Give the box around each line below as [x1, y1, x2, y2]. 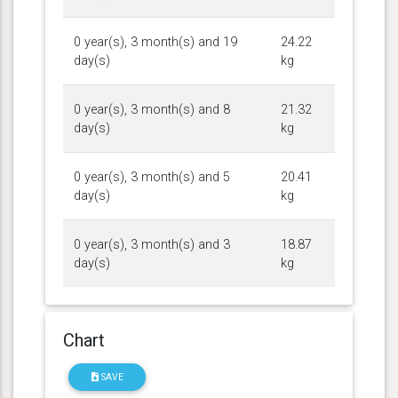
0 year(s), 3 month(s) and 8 [74, 101, 230, 117]
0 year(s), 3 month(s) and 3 [74, 236, 230, 252]
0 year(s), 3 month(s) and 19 [74, 34, 237, 50]
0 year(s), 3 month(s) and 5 [74, 169, 230, 185]
